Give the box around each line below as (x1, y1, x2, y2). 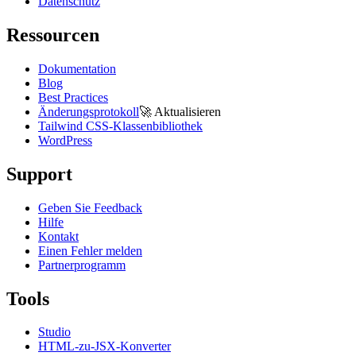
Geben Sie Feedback (38, 200, 142, 215)
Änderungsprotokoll (38, 104, 139, 118)
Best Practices (38, 90, 108, 104)
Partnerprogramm (38, 257, 126, 272)
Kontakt (38, 229, 79, 243)
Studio (38, 325, 71, 339)
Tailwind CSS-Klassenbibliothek (38, 118, 203, 133)
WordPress (38, 133, 92, 147)
